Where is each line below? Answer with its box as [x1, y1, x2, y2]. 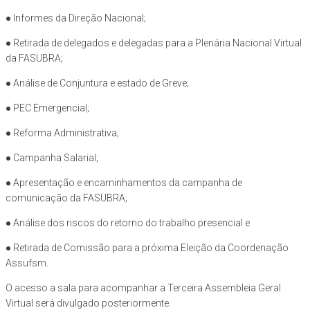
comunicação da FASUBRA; [6, 192, 127, 203]
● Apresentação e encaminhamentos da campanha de [6, 176, 242, 188]
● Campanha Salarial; [6, 152, 98, 163]
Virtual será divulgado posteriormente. [6, 297, 171, 309]
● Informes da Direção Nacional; [6, 12, 146, 24]
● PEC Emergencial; [6, 102, 89, 113]
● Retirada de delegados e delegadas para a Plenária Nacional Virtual [6, 37, 302, 48]
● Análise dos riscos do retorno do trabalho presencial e [6, 217, 250, 228]
